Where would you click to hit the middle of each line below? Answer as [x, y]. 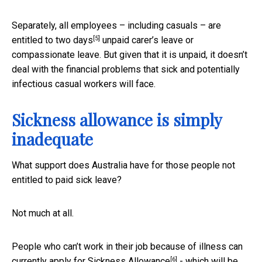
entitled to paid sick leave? [67, 180]
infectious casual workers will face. [84, 84]
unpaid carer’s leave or [147, 40]
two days [74, 40]
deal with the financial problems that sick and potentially [126, 70]
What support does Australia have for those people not [123, 166]
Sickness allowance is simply [117, 120]
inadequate [52, 139]
